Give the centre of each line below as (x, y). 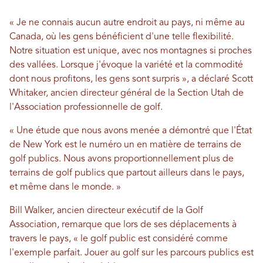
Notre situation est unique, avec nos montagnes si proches (131, 51)
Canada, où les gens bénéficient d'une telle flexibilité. (122, 37)
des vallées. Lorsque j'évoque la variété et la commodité (126, 65)
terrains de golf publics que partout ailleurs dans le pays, (127, 173)
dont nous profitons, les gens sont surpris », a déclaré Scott (131, 80)
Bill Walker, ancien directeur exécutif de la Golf (106, 211)
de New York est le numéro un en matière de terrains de (125, 145)
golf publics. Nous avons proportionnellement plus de (122, 159)
